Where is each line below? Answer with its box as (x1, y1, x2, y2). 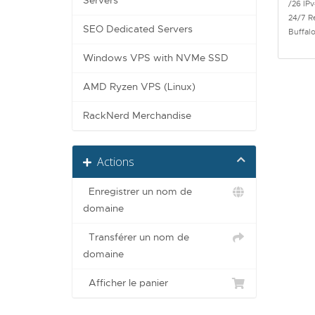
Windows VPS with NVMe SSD (83, 52, 229, 65)
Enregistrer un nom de (83, 186, 192, 198)
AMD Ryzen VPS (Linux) (83, 81, 195, 94)
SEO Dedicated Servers (83, 23, 193, 36)
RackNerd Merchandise (83, 110, 191, 122)
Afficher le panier (83, 277, 168, 290)
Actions (91, 154, 134, 170)
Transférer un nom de (83, 231, 189, 244)
